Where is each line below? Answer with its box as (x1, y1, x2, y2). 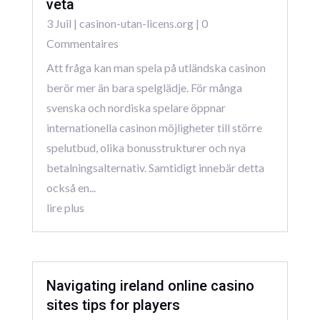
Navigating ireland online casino (46, 277, 254, 295)
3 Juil (46, 16, 71, 31)
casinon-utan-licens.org (79, 16, 194, 31)
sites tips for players (46, 296, 180, 314)
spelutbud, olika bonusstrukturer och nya (46, 141, 246, 155)
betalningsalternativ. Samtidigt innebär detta (46, 161, 264, 175)
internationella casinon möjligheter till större (46, 121, 262, 135)
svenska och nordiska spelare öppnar (46, 101, 226, 115)
